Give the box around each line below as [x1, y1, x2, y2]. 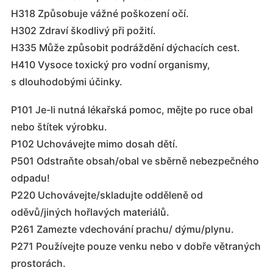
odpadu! [11, 172, 50, 185]
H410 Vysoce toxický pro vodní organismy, [11, 58, 210, 71]
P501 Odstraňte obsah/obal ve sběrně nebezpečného [11, 155, 259, 168]
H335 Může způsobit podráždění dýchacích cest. [11, 41, 240, 54]
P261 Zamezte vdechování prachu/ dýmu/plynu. [11, 223, 234, 236]
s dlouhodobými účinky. [11, 76, 122, 88]
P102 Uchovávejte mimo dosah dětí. [11, 138, 178, 151]
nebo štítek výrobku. [11, 121, 107, 133]
